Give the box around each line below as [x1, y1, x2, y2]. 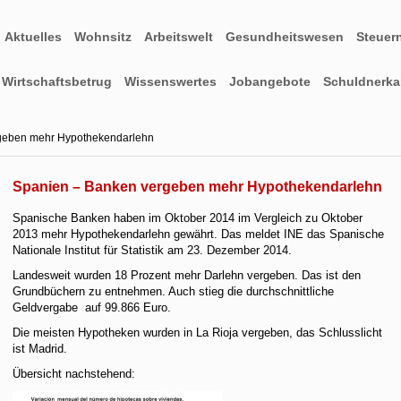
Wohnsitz [74, 30, 132, 44]
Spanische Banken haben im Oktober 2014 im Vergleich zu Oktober [13, 211, 363, 225]
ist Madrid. [13, 342, 68, 355]
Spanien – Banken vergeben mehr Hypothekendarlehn [13, 179, 383, 194]
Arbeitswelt [144, 30, 213, 44]
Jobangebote [229, 74, 311, 89]
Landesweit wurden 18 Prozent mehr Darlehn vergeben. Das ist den [13, 269, 362, 282]
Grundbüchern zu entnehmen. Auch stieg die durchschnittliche [13, 285, 335, 298]
